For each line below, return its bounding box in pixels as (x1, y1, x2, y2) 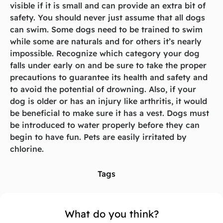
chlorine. (10, 144, 44, 154)
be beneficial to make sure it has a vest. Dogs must (10, 108, 209, 118)
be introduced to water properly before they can (10, 120, 200, 130)
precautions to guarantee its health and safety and (10, 72, 208, 83)
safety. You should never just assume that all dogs (10, 12, 205, 23)
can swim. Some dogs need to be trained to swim (10, 24, 203, 35)
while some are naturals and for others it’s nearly (10, 36, 202, 47)
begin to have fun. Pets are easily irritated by (10, 132, 187, 142)
